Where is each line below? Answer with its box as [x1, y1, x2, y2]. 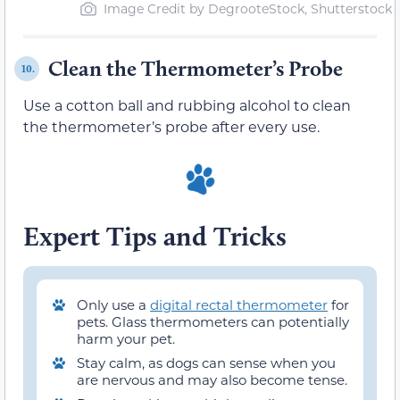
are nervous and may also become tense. [77, 370, 347, 388]
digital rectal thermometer [150, 295, 328, 313]
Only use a [77, 295, 150, 313]
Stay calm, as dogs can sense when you [77, 353, 336, 371]
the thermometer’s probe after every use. [23, 117, 320, 137]
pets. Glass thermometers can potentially [77, 312, 349, 330]
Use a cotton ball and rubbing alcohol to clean [23, 96, 351, 115]
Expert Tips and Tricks [23, 219, 287, 253]
